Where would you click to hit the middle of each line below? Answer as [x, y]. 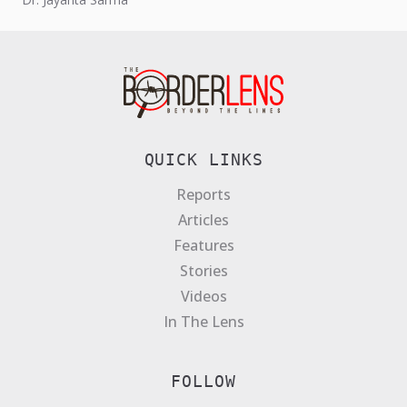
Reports [203, 194]
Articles [203, 219]
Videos [203, 296]
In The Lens [203, 321]
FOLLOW [203, 381]
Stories [203, 270]
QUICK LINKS [203, 159]
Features [203, 245]
